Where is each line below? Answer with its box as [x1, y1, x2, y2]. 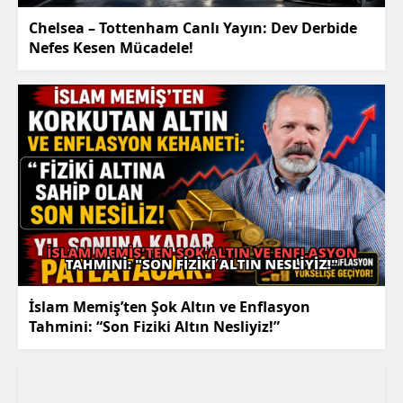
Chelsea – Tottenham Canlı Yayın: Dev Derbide [29, 18, 357, 39]
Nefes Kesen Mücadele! [29, 38, 193, 58]
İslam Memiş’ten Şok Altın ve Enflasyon [29, 297, 310, 318]
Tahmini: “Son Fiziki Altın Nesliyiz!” [29, 317, 280, 337]
